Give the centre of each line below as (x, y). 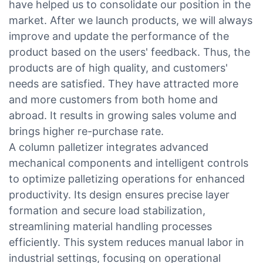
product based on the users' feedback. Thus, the (129, 52)
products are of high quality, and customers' (118, 68)
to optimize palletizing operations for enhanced (127, 178)
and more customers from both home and (113, 99)
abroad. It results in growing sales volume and (123, 115)
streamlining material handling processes (110, 226)
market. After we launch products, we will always (131, 20)
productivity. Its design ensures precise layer (119, 194)
